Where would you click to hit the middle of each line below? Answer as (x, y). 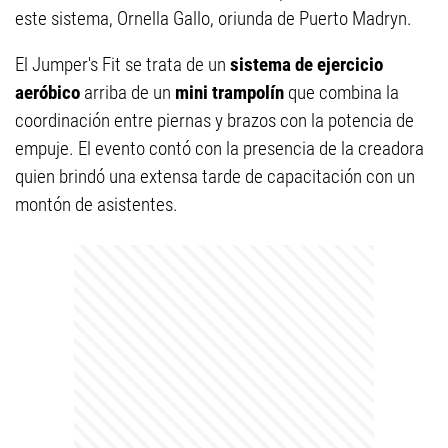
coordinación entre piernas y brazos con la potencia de (214, 120)
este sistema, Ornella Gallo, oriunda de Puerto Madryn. (213, 18)
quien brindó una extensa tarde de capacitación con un (215, 176)
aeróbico (47, 92)
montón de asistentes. (96, 204)
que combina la (341, 92)
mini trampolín (227, 92)
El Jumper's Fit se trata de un (120, 64)
